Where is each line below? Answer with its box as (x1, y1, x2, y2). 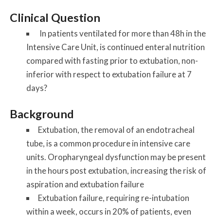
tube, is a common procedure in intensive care (26, 138, 190, 148)
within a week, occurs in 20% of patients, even (26, 206, 191, 217)
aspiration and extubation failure (26, 179, 144, 189)
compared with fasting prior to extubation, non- (26, 55, 198, 66)
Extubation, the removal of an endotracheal (37, 124, 195, 135)
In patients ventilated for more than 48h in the (39, 28, 206, 38)
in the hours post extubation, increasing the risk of (26, 165, 206, 176)
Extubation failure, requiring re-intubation (37, 192, 189, 203)
